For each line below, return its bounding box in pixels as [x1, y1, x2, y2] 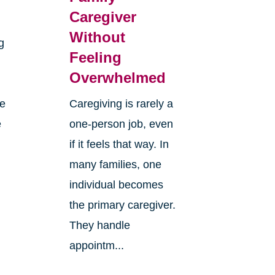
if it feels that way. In [69, 138, 169, 151]
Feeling [69, 49, 122, 66]
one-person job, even [69, 118, 173, 131]
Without [69, 29, 125, 46]
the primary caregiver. [69, 199, 176, 212]
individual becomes [69, 179, 163, 192]
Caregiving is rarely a [69, 98, 173, 110]
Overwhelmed [69, 69, 166, 87]
